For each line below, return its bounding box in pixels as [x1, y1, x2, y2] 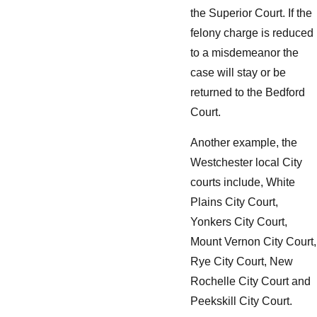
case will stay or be [190, 66, 286, 79]
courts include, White [190, 176, 295, 189]
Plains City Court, [190, 196, 278, 209]
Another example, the [190, 137, 297, 149]
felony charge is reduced [190, 26, 313, 39]
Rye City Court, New [190, 255, 293, 268]
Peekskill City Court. [190, 295, 292, 308]
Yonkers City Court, [190, 216, 287, 229]
